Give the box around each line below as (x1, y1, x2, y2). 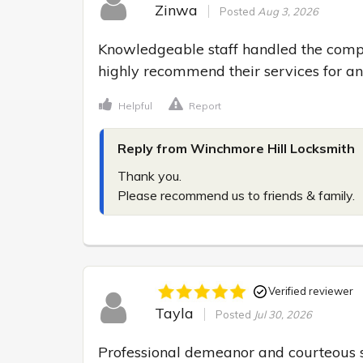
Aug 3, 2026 (257, 5, 318, 19)
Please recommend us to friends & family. (117, 186, 355, 203)
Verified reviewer (267, 284, 353, 298)
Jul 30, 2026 (253, 308, 312, 322)
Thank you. (117, 167, 181, 184)
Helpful (118, 99, 152, 112)
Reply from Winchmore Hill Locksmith (117, 139, 355, 156)
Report (189, 99, 221, 112)
